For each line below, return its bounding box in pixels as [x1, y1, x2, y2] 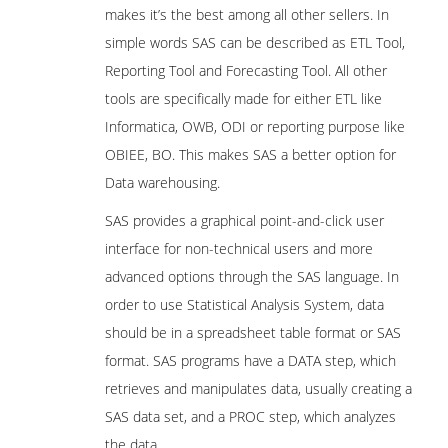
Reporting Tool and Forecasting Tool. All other [105, 61, 387, 80]
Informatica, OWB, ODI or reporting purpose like [105, 117, 405, 136]
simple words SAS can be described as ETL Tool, [105, 33, 405, 52]
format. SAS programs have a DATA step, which [105, 351, 396, 370]
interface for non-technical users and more [105, 239, 373, 258]
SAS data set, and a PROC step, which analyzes [105, 407, 396, 426]
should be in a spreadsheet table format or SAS [105, 323, 401, 342]
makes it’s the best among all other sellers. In [105, 5, 389, 24]
